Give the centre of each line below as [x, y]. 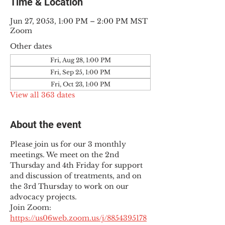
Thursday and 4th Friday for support [77, 165]
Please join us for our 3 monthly [69, 144]
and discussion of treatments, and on [77, 176]
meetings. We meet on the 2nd [66, 155]
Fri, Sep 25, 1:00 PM [80, 72]
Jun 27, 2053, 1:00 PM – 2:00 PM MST [79, 21]
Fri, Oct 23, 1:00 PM [80, 84]
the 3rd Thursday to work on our [70, 186]
